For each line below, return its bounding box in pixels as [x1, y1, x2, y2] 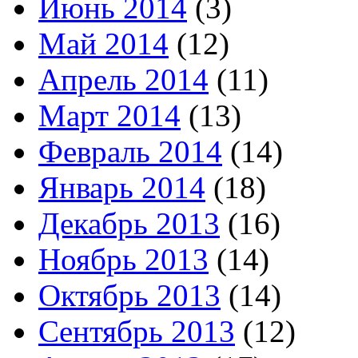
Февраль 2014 [38, 133, 222, 169]
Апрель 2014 [38, 62, 209, 97]
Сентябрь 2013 [38, 313, 235, 348]
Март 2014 [38, 97, 181, 133]
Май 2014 [38, 26, 169, 61]
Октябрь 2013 [38, 277, 221, 312]
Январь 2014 [38, 169, 205, 205]
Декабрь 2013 [38, 205, 220, 241]
